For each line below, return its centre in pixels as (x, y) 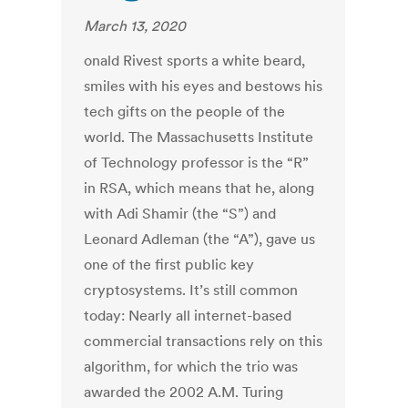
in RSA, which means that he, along (199, 188)
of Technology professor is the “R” (197, 163)
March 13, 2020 (135, 26)
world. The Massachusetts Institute (199, 137)
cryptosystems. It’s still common (191, 290)
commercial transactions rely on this (204, 341)
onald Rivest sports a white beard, (195, 61)
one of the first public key (169, 265)
